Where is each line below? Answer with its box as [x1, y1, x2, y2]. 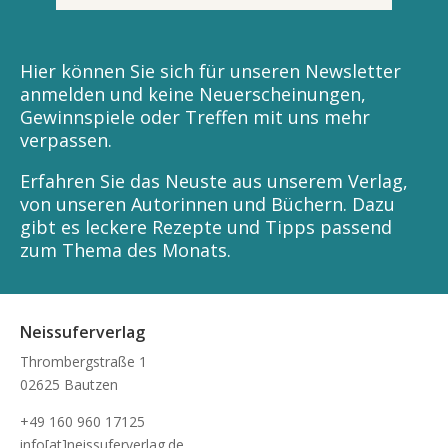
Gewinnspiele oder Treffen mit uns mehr [20, 105, 370, 130]
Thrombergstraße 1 [20, 352, 147, 372]
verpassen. [20, 128, 112, 153]
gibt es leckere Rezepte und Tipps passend [20, 215, 392, 240]
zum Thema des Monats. [20, 238, 231, 263]
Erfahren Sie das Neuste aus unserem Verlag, [20, 169, 408, 194]
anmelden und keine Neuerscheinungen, [20, 82, 366, 107]
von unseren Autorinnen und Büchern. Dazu [20, 192, 395, 217]
